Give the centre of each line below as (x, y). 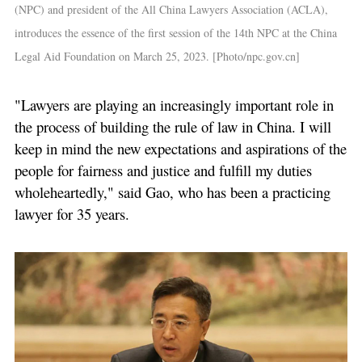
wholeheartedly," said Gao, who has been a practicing (172, 192)
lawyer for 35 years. (72, 214)
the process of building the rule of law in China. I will (173, 127)
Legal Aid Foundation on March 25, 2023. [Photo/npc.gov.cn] (157, 56)
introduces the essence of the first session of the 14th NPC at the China (175, 32)
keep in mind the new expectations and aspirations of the (180, 149)
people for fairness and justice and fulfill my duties (163, 170)
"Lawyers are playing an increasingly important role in (174, 105)
